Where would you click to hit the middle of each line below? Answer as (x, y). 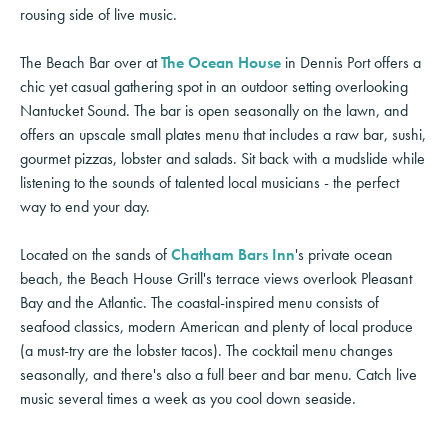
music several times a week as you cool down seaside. (188, 398)
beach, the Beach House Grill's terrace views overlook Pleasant (216, 278)
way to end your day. (85, 206)
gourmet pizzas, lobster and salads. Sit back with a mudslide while (222, 158)
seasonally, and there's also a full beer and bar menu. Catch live (218, 374)
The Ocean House (221, 62)
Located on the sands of (95, 254)
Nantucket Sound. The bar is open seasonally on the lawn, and (214, 110)
